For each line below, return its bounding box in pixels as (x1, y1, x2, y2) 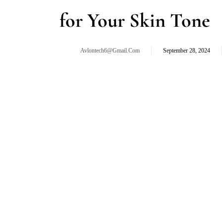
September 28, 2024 (163, 47, 210, 54)
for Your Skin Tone (59, 8, 210, 32)
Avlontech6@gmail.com (80, 47, 140, 54)
